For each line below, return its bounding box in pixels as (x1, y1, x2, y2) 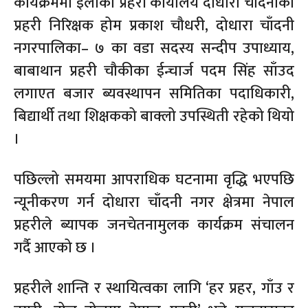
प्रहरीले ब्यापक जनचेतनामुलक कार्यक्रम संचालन (14, 212, 294, 238)
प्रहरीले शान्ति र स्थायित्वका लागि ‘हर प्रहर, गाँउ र (14, 275, 294, 301)
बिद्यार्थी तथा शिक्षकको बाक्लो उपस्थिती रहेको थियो (14, 103, 294, 129)
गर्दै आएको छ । (14, 234, 96, 261)
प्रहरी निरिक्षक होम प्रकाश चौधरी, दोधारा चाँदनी (14, 12, 294, 38)
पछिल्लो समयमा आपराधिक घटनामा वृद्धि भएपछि (14, 166, 294, 192)
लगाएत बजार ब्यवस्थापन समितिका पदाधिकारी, (14, 80, 294, 107)
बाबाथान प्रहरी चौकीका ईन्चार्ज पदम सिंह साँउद (14, 58, 294, 84)
